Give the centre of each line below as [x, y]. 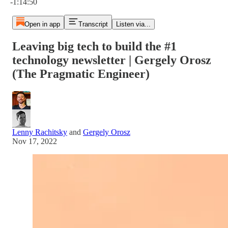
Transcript [93, 24]
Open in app [42, 24]
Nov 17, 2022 [35, 141]
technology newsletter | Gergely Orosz [112, 60]
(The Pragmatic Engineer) [81, 74]
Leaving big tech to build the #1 [94, 46]
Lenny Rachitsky [40, 132]
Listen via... [133, 24]
